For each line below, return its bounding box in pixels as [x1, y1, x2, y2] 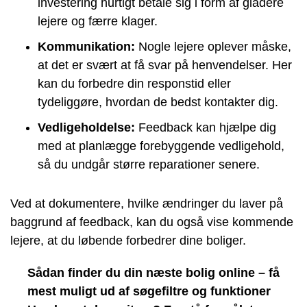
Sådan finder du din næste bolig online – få [27, 266, 280, 280]
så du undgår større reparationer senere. [38, 158, 260, 171]
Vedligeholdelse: [38, 121, 135, 134]
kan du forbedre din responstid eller [38, 77, 231, 90]
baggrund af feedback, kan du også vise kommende [10, 215, 293, 229]
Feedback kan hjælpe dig [135, 121, 276, 134]
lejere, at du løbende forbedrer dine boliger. [10, 234, 246, 247]
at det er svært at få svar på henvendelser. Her [38, 58, 292, 72]
